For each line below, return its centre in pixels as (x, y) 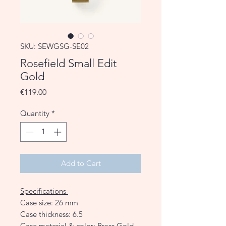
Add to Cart (81, 163)
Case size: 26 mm (49, 202)
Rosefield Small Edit (68, 64)
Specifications (44, 191)
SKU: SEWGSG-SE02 (54, 46)
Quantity (35, 114)
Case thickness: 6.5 (51, 214)
